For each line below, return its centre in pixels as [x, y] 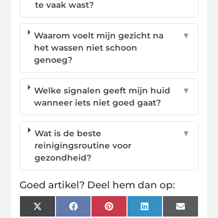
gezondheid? [63, 157]
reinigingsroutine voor [83, 145]
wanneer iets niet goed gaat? [98, 102]
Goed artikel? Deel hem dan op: [98, 185]
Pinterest [132, 210]
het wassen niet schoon [86, 47]
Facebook [98, 210]
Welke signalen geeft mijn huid [102, 90]
